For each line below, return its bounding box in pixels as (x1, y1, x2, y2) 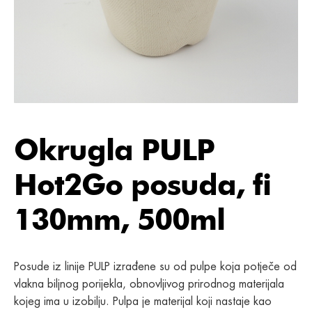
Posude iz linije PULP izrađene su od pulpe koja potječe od (14, 258, 297, 274)
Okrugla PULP (14, 132, 214, 167)
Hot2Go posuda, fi (14, 166, 271, 202)
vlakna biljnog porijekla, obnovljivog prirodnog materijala (14, 276, 284, 291)
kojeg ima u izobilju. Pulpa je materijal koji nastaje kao (14, 293, 272, 309)
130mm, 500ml (14, 201, 225, 237)
